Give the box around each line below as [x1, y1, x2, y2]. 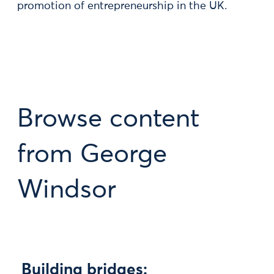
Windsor [17, 177, 116, 203]
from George [17, 142, 167, 168]
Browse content [17, 106, 199, 132]
